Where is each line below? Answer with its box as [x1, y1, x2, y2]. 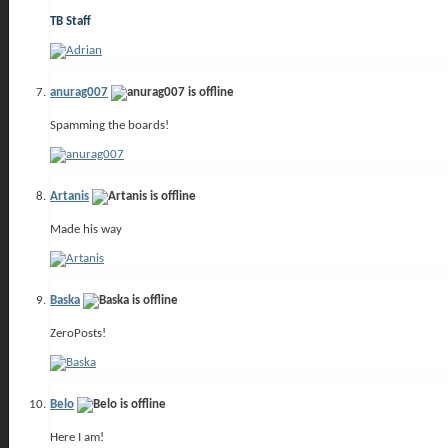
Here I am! [50, 430, 104, 444]
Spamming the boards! [50, 118, 169, 132]
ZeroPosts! [50, 326, 106, 340]
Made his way [50, 222, 122, 236]
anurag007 [50, 85, 108, 99]
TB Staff [50, 14, 91, 28]
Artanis [50, 189, 89, 203]
